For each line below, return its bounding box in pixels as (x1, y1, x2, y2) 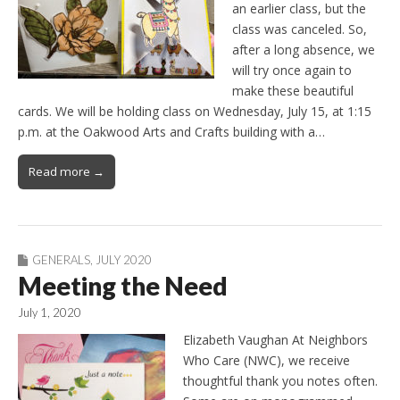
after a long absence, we (232, 41, 375, 59)
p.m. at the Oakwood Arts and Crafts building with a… (18, 123, 325, 141)
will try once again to (232, 62, 352, 79)
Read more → (29, 163, 104, 180)
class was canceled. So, (232, 21, 367, 38)
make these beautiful (232, 82, 354, 100)
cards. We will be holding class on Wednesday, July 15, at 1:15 (18, 103, 371, 121)
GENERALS (32, 253, 90, 268)
